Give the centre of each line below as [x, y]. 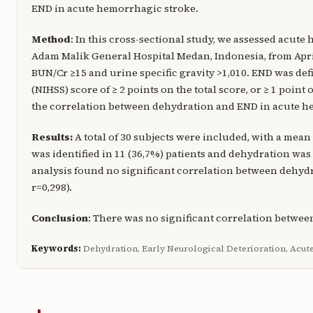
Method [51, 39]
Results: [53, 137]
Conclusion [59, 218]
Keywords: [56, 248]
